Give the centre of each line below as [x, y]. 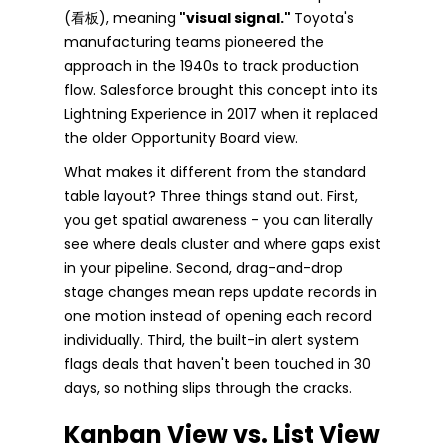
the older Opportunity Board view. [181, 137]
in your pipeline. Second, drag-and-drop [203, 267]
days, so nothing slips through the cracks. [208, 387]
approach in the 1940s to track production [211, 65]
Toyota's [324, 17]
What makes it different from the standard [215, 171]
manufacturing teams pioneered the [194, 41]
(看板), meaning [120, 17]
